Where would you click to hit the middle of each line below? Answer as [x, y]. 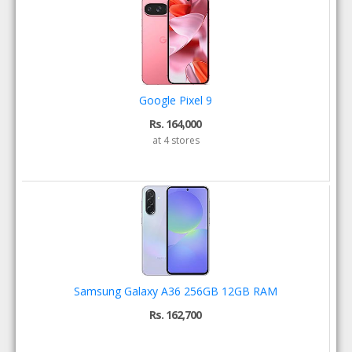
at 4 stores [176, 140]
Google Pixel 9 [175, 100]
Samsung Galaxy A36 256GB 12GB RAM [175, 291]
